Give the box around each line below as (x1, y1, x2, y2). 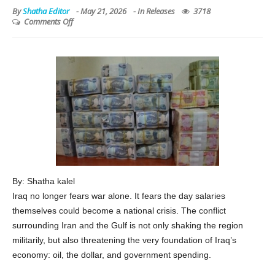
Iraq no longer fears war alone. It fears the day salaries (12, 190, 225, 201)
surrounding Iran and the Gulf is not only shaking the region (12, 220, 243, 230)
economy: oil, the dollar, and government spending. (12, 249, 211, 260)
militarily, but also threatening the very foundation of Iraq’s (12, 234, 236, 245)
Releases (146, 6, 175, 17)
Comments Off (24, 16, 73, 27)
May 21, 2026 (80, 6, 126, 17)
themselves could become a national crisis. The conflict (12, 205, 226, 215)
